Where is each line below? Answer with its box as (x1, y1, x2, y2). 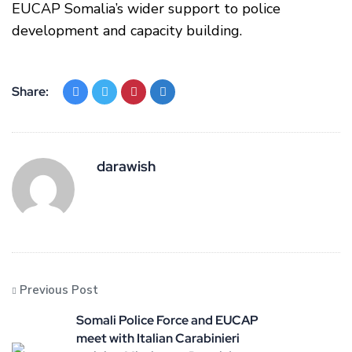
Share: (12, 83, 49, 101)
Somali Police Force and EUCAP (76, 312, 258, 329)
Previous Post (20, 282, 98, 299)
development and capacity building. (12, 21, 242, 41)
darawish (97, 157, 156, 176)
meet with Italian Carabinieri (76, 330, 240, 347)
